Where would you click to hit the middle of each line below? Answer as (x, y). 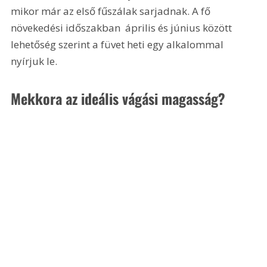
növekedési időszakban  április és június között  (124, 28)
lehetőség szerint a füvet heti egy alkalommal (119, 45)
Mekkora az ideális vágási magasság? (118, 98)
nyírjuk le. (34, 61)
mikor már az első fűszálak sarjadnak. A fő (112, 11)
